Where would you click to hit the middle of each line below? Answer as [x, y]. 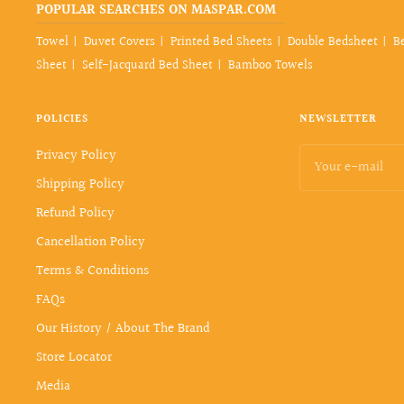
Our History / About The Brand [123, 328]
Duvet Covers [119, 42]
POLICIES [62, 119]
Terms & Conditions [92, 271]
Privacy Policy [76, 155]
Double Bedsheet [333, 42]
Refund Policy [75, 213]
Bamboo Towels [271, 65]
